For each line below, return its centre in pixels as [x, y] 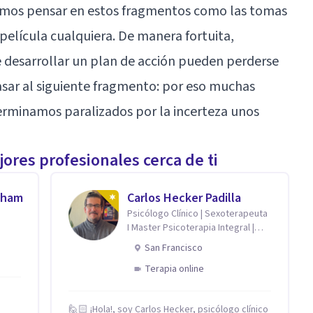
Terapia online [174, 269]
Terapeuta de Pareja [170, 241]
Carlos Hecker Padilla [184, 198]
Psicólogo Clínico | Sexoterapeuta [197, 213]
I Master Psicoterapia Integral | [191, 227]
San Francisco [174, 248]
